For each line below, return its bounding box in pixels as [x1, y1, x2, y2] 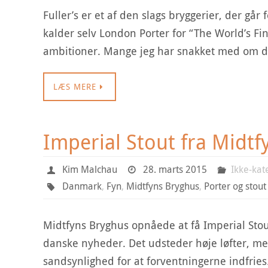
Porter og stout [203, 179, 266, 193]
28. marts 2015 [143, 163, 208, 176]
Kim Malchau [62, 163, 117, 176]
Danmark [62, 179, 102, 193]
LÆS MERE [53, 81, 96, 92]
